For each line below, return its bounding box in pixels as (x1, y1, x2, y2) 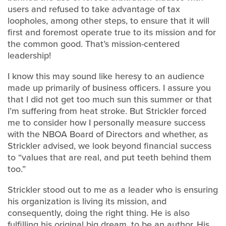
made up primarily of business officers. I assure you (8, 81, 211, 94)
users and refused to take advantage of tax (8, 3, 180, 16)
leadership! (8, 49, 51, 62)
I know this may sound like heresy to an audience (8, 70, 204, 83)
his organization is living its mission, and (8, 195, 166, 208)
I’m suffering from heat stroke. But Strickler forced (8, 104, 206, 118)
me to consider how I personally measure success (8, 116, 205, 129)
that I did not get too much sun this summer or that (8, 93, 212, 106)
